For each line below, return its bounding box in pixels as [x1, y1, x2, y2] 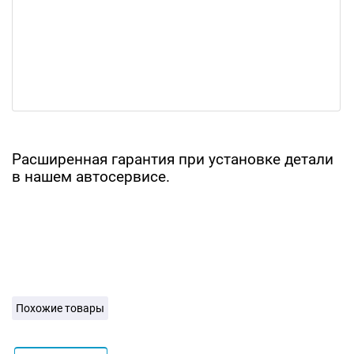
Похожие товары [16, 302, 104, 314]
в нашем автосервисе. [12, 168, 170, 186]
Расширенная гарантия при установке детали [12, 151, 333, 168]
